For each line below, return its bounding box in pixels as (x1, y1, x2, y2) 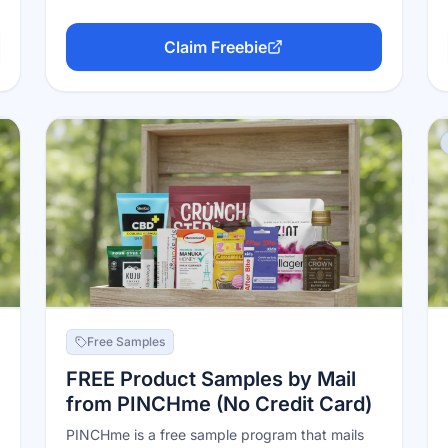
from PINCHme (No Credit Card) (66, 392, 373, 416)
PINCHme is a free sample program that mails (66, 426, 365, 443)
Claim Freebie (164, 37, 268, 57)
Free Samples (87, 334, 166, 349)
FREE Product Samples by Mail (66, 367, 357, 391)
